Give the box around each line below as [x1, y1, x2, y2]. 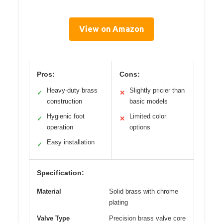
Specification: [37, 168, 84, 177]
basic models [129, 97, 168, 105]
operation [47, 123, 73, 131]
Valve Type [37, 214, 70, 222]
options [129, 123, 150, 131]
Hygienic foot [47, 112, 85, 120]
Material [37, 187, 61, 195]
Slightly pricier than [129, 86, 185, 94]
